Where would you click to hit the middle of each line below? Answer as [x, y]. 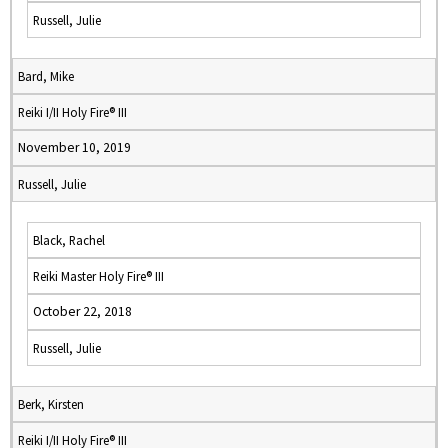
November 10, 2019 [74, 147]
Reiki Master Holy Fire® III [98, 276]
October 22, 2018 [82, 311]
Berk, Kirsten [51, 404]
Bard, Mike [46, 76]
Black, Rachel [69, 240]
